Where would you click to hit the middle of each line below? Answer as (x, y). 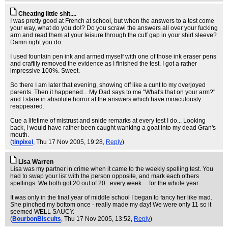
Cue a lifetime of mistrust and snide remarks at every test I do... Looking (108, 121)
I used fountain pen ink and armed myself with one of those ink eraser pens (113, 56)
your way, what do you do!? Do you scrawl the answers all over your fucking (114, 28)
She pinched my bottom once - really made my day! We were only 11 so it (111, 205)
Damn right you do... (38, 42)
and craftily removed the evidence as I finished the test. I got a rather (104, 64)
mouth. (20, 135)
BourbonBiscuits (37, 219)
